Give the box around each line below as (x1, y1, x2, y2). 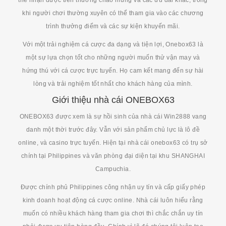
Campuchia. (95, 165, 131, 173)
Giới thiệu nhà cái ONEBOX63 (51, 94, 175, 105)
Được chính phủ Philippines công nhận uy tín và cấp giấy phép (20, 183, 206, 191)
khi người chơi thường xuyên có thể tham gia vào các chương (22, 9, 204, 17)
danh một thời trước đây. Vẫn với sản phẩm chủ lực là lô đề (26, 126, 200, 133)
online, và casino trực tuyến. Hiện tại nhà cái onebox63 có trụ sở (18, 139, 208, 146)
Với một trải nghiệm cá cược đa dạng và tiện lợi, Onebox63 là (22, 40, 204, 48)
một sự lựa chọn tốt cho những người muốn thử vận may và (26, 53, 200, 61)
